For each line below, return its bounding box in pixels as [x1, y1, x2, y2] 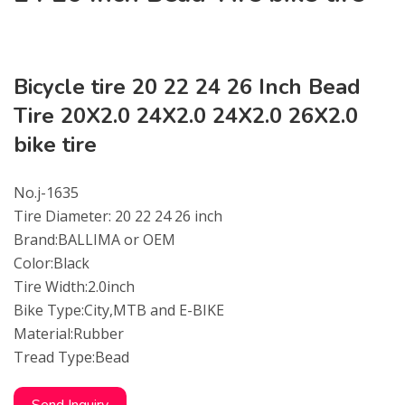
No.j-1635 [14, 183, 79, 202]
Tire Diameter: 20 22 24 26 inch [14, 206, 222, 226]
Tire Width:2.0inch [14, 277, 135, 297]
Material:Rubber [14, 324, 124, 344]
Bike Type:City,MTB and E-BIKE [14, 300, 224, 320]
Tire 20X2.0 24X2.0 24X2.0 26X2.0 [14, 101, 358, 130]
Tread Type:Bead [14, 347, 129, 367]
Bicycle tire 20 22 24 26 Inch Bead [14, 72, 361, 101]
